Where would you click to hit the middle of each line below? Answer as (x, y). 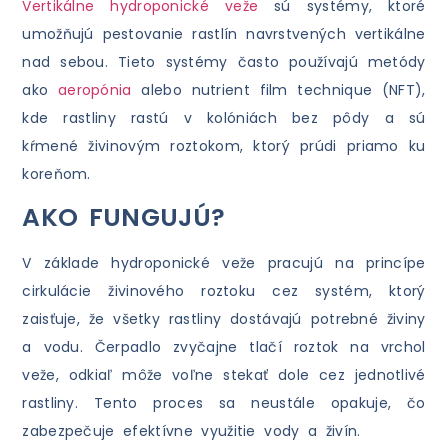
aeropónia (99, 90)
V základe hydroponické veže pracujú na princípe (224, 263)
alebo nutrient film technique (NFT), (283, 90)
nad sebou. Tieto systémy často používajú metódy (224, 62)
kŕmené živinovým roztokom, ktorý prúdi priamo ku (224, 146)
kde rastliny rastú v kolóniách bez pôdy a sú (224, 118)
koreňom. (56, 174)
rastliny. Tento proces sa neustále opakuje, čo (224, 403)
